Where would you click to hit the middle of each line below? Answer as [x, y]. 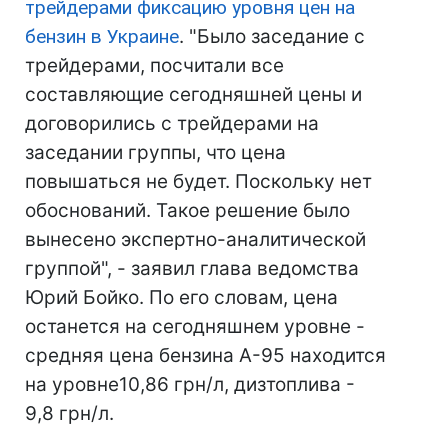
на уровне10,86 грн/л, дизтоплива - [190, 384]
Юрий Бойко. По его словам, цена [181, 297]
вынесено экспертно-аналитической [195, 239]
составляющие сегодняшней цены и [193, 94]
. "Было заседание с [272, 36]
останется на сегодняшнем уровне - [195, 326]
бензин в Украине [102, 36]
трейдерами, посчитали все [154, 65]
